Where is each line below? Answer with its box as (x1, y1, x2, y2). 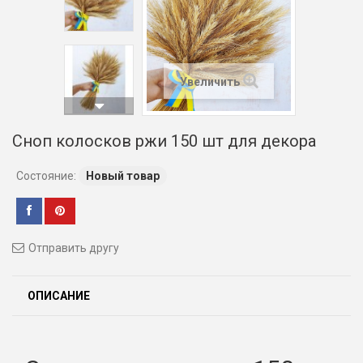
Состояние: (16, 169, 76, 182)
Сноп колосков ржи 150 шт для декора (12, 131, 316, 151)
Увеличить (179, 75, 240, 88)
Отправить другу (28, 241, 119, 254)
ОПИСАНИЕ (28, 289, 90, 302)
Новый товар (86, 169, 160, 182)
